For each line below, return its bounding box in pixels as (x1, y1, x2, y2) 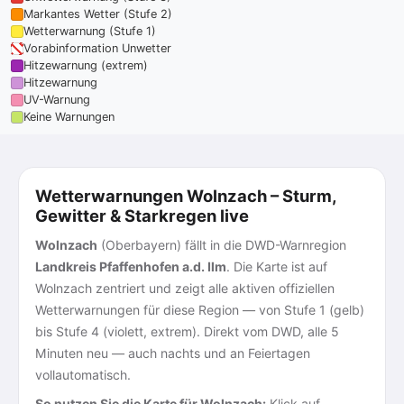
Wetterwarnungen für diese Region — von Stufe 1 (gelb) (35, 302, 364, 317)
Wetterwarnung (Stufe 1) (23, 24, 156, 38)
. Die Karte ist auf (226, 259, 327, 274)
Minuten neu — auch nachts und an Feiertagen (35, 345, 310, 361)
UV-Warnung (23, 93, 90, 106)
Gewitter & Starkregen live (35, 206, 249, 225)
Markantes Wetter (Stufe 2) (23, 7, 172, 21)
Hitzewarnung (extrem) (23, 59, 148, 72)
